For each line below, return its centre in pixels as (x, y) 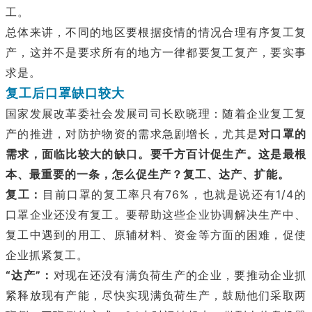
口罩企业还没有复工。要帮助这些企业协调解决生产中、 (156, 215)
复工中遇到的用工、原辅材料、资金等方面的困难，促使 (156, 235)
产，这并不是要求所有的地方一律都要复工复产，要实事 (156, 53)
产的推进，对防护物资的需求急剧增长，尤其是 (132, 134)
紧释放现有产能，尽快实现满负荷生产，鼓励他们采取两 (156, 296)
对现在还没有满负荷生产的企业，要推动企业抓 (180, 275)
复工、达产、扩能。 (236, 174)
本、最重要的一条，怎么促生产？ (94, 174)
